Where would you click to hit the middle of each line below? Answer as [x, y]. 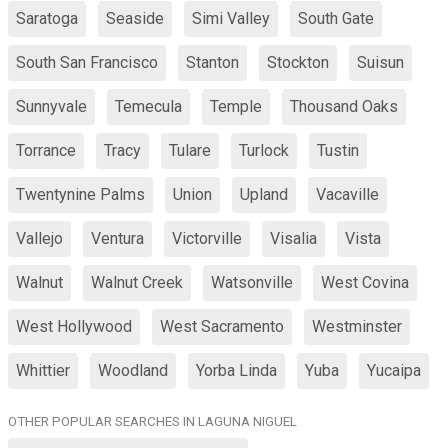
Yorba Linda [236, 370]
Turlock [264, 150]
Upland [264, 194]
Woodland [133, 370]
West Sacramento [222, 326]
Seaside [135, 18]
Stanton [212, 62]
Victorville [207, 238]
